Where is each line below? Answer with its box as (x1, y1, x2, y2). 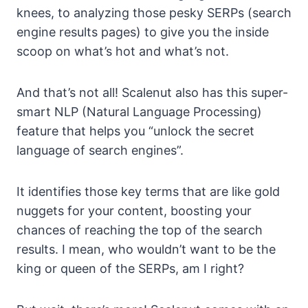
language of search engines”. (16, 142, 184, 157)
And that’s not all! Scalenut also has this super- (16, 85, 288, 100)
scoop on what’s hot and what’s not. (16, 43, 229, 58)
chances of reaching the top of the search (16, 222, 263, 237)
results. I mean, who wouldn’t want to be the (16, 241, 276, 256)
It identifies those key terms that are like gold (16, 184, 280, 199)
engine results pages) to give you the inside (16, 24, 269, 39)
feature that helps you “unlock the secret (16, 123, 254, 138)
